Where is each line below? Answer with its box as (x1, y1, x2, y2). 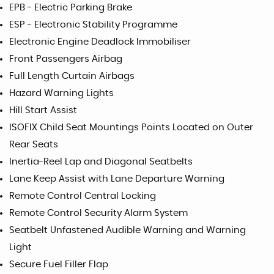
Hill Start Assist (9, 106, 77, 115)
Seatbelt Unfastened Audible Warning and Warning (9, 226, 246, 235)
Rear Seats (9, 140, 58, 149)
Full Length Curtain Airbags (9, 72, 135, 81)
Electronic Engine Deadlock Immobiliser (9, 37, 191, 46)
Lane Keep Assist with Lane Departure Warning (9, 174, 224, 183)
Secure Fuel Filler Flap (9, 260, 108, 269)
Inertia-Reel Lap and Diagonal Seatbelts (9, 157, 193, 166)
